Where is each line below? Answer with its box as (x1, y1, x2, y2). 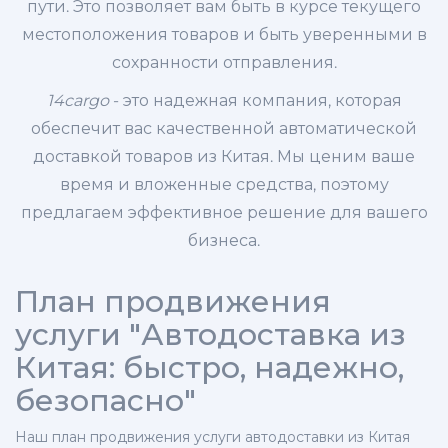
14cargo (46, 91, 109, 111)
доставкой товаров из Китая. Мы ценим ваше (33, 147, 415, 167)
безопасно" (15, 382, 196, 420)
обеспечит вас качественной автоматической (31, 119, 417, 139)
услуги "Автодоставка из (15, 316, 406, 354)
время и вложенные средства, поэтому (59, 175, 389, 195)
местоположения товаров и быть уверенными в (21, 25, 427, 45)
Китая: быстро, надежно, (15, 349, 404, 387)
